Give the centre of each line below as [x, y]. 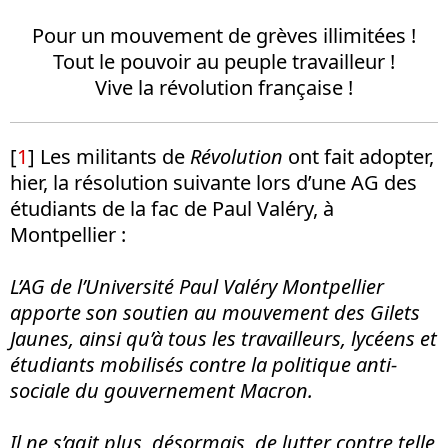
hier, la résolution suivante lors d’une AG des [213, 182]
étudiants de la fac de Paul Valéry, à [172, 208]
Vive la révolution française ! [224, 87]
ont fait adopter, [358, 156]
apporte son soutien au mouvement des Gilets [215, 312]
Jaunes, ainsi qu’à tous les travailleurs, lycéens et [223, 338]
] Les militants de [109, 156]
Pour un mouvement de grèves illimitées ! [224, 35]
